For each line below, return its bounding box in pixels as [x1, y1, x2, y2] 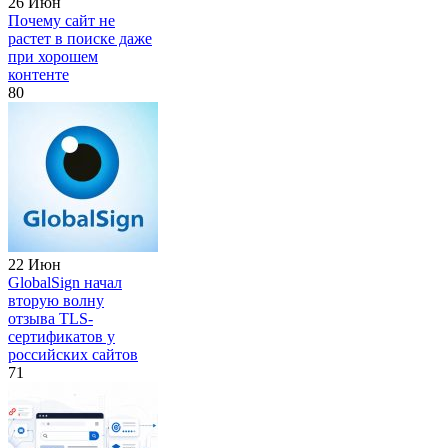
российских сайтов [8, 346, 138, 364]
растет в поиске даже [8, 30, 152, 48]
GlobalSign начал [8, 274, 122, 292]
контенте [8, 66, 69, 84]
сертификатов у [8, 328, 115, 346]
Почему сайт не [8, 12, 115, 30]
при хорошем [8, 48, 98, 66]
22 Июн [8, 256, 61, 274]
